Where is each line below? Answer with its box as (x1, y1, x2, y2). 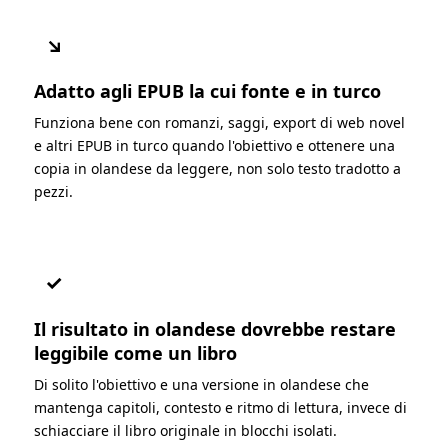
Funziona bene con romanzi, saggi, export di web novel (34, 112, 405, 132)
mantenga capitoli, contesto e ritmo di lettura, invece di (34, 397, 407, 417)
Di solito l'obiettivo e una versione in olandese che (34, 374, 369, 394)
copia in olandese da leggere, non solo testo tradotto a (34, 158, 401, 178)
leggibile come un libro (34, 340, 237, 365)
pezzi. (34, 181, 73, 201)
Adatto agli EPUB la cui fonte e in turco (34, 78, 381, 103)
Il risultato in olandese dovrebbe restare (34, 316, 396, 341)
